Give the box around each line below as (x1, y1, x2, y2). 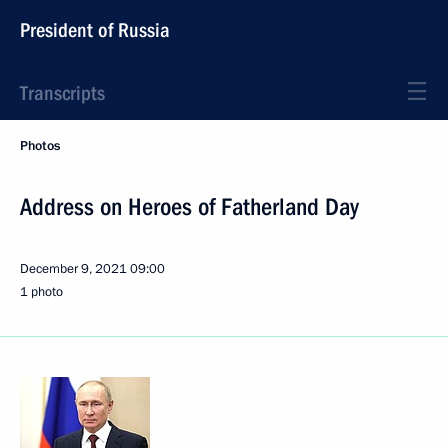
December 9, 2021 (20, 260, 127, 278)
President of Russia (20, 18, 170, 42)
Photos (20, 137, 60, 155)
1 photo (20, 283, 63, 301)
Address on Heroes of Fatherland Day (20, 193, 359, 221)
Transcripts (20, 81, 105, 105)
